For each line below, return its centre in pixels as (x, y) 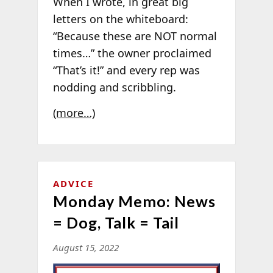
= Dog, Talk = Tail (116, 223)
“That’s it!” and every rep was (126, 70)
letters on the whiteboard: (120, 19)
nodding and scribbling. (114, 87)
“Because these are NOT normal (135, 36)
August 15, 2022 (86, 248)
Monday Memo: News (134, 201)
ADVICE (73, 184)
